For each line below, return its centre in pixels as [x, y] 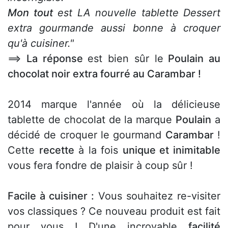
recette [56, 150]
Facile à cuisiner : [51, 196]
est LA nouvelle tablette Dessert [136, 12]
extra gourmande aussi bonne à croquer [114, 28]
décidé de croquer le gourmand [87, 135]
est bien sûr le [125, 58]
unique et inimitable [172, 150]
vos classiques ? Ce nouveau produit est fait [114, 211]
